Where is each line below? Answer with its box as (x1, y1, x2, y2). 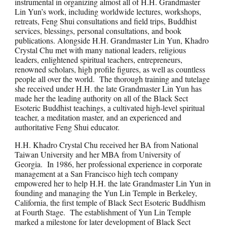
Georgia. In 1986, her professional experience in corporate (15, 159, 203, 169)
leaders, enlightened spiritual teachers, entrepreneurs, (15, 54, 183, 65)
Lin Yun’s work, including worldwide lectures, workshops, (15, 6, 202, 17)
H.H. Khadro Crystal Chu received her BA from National (15, 139, 199, 150)
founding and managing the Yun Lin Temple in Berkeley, (15, 187, 198, 198)
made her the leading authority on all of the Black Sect (15, 93, 188, 103)
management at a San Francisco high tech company (15, 168, 179, 179)
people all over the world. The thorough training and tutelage (15, 73, 210, 84)
